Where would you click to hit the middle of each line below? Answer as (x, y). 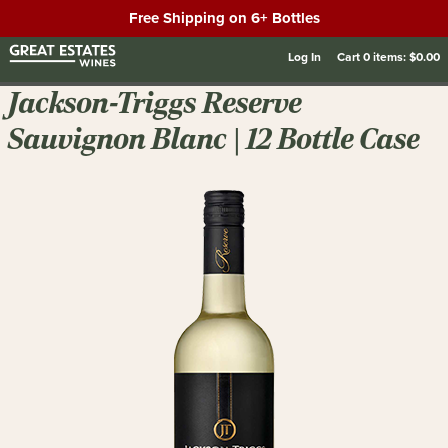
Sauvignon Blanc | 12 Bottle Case (214, 139)
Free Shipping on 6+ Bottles (224, 18)
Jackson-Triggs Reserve (155, 103)
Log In (304, 56)
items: (389, 56)
